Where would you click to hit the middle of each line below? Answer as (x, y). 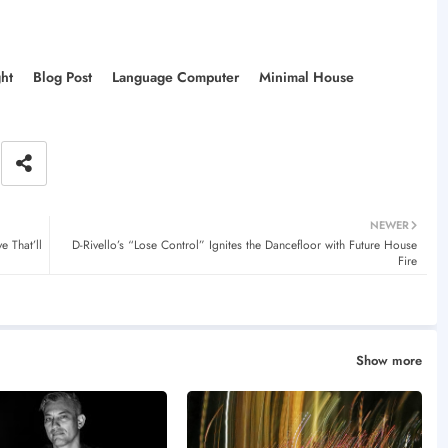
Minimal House (306, 76)
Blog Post (62, 76)
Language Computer (175, 76)
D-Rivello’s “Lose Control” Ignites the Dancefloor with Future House (244, 244)
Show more (388, 361)
